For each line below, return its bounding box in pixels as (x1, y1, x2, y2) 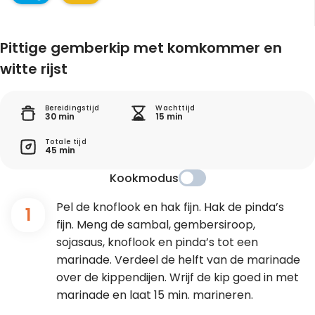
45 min (45, 144, 75, 157)
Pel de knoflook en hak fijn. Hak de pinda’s (56, 198, 284, 215)
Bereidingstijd (45, 103, 100, 113)
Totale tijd (45, 137, 87, 147)
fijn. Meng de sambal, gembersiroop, (56, 216, 255, 233)
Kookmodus (109, 169, 179, 186)
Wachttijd (155, 103, 195, 113)
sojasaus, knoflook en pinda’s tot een (56, 233, 258, 250)
